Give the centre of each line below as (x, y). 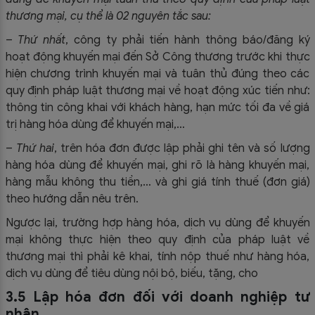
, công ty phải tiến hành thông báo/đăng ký (188, 40)
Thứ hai (35, 148)
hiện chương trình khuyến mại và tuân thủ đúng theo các (157, 73)
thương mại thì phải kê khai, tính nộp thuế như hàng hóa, (157, 256)
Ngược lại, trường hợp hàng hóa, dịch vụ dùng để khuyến (157, 223)
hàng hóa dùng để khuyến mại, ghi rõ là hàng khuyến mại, (157, 165)
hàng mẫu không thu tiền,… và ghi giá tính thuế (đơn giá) (157, 182)
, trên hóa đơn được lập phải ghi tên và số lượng (182, 148)
